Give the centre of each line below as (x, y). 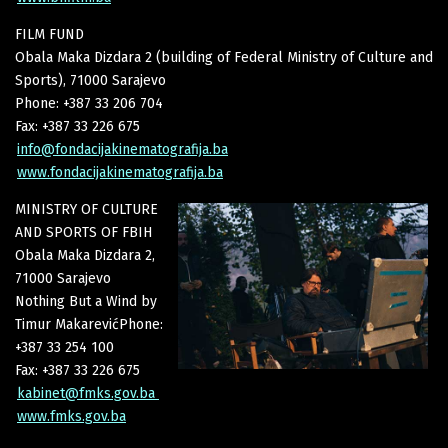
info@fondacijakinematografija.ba (122, 149)
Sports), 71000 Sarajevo (90, 80)
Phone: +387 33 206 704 (89, 103)
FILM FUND (49, 34)
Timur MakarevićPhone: (89, 324)
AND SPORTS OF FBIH (83, 232)
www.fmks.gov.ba (71, 416)
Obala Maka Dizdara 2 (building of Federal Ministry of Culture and (224, 57)
